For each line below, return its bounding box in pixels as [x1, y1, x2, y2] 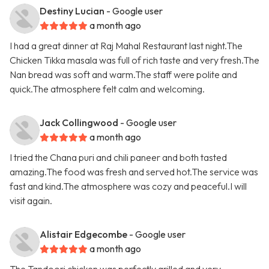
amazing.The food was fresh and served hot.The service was [10, 166, 258, 178]
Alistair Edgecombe [40, 228, 127, 241]
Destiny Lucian [40, 5, 104, 17]
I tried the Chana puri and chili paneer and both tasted [10, 151, 227, 164]
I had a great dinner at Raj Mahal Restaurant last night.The [10, 40, 243, 52]
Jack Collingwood [40, 116, 118, 129]
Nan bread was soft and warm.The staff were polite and [10, 68, 237, 81]
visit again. [10, 195, 52, 207]
